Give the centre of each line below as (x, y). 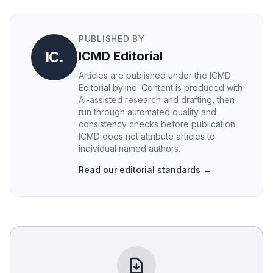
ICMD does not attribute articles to (147, 136)
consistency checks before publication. (158, 124)
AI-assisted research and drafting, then (157, 99)
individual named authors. (129, 148)
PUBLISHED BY (112, 38)
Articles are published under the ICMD (155, 75)
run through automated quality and (147, 112)
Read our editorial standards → (145, 169)
